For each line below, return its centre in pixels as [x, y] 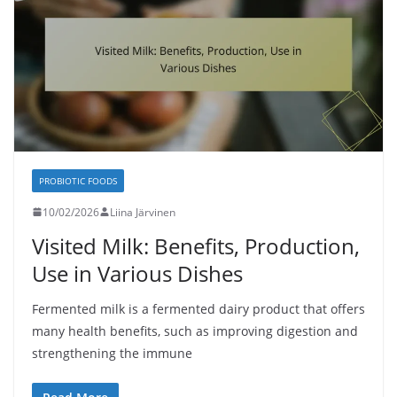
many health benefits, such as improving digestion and [195, 331]
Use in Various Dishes [137, 273]
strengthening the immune [112, 353]
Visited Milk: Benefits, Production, [196, 245]
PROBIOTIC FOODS [78, 180]
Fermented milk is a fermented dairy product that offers [198, 308]
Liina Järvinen [143, 212]
